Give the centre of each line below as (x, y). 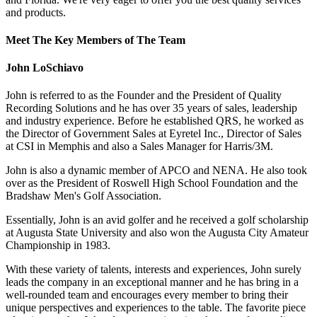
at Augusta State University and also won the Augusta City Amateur (157, 233)
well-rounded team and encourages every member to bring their (147, 295)
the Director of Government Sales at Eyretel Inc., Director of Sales (154, 134)
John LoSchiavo (45, 68)
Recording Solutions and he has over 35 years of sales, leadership (151, 108)
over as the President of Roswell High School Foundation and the (152, 183)
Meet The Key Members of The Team (96, 40)
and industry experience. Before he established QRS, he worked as (155, 121)
